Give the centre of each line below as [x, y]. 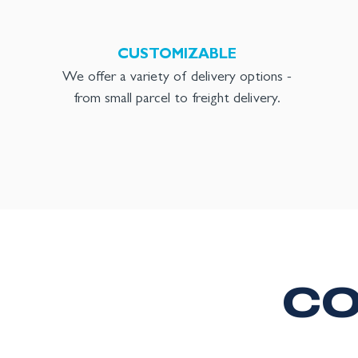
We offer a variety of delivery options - [177, 78]
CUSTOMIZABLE [177, 56]
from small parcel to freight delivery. [177, 100]
